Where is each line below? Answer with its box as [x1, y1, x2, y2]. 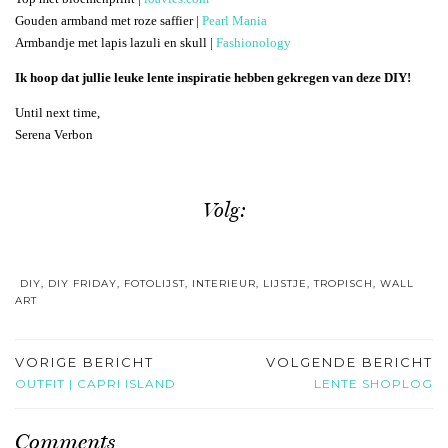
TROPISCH [314, 276, 373, 290]
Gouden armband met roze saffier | [15, 13, 202, 29]
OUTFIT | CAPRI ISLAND [15, 375, 176, 391]
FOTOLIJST [124, 276, 185, 290]
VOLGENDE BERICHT [266, 353, 433, 370]
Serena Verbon [15, 127, 93, 143]
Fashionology [216, 35, 291, 51]
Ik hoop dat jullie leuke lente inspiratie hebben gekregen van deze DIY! [15, 70, 411, 86]
